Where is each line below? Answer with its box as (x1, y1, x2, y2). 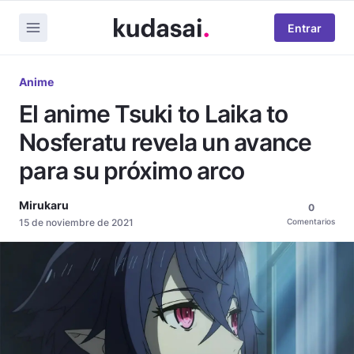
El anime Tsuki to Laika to (19, 100, 288, 128)
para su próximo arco (19, 156, 244, 185)
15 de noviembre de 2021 (19, 217, 134, 228)
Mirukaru (19, 198, 69, 212)
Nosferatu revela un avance (19, 128, 312, 156)
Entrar (288, 21, 322, 35)
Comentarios (287, 217, 335, 226)
